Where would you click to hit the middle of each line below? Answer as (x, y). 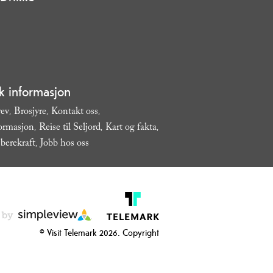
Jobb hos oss (64, 144)
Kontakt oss (74, 112)
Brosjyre (30, 112)
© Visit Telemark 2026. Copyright (99, 232)
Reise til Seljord (69, 128)
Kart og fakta (131, 128)
